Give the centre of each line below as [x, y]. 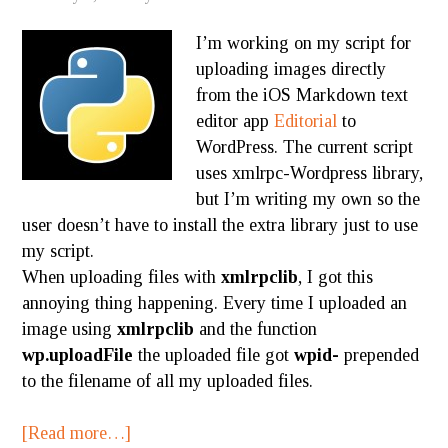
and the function [256, 329]
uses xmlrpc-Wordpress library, [310, 173]
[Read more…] [77, 433]
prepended [379, 355]
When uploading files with [122, 277]
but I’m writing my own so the [308, 199]
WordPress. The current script [305, 147]
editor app [235, 121]
